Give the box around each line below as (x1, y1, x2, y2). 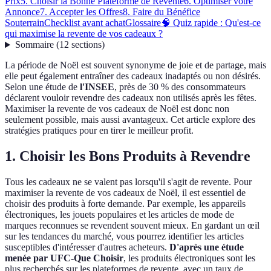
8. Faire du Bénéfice (123, 7, 200, 18)
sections (71, 39, 102, 50)
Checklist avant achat (44, 18, 125, 28)
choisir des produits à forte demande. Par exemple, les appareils (5, 198, 246, 209)
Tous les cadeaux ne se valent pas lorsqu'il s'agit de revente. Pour (5, 177, 252, 188)
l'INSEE (80, 82, 114, 93)
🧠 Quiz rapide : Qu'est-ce (161, 18, 261, 28)
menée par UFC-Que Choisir (5, 253, 123, 264)
